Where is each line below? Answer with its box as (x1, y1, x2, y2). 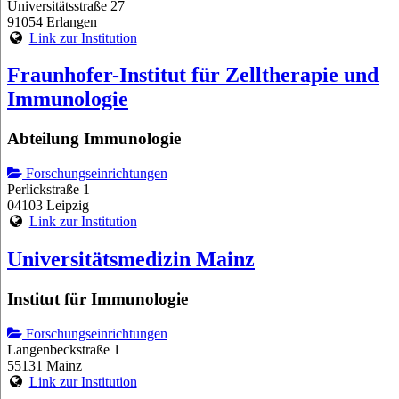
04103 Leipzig (7, 198, 89, 214)
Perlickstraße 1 (7, 182, 90, 198)
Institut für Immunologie (7, 289, 188, 308)
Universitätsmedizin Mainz (7, 247, 255, 271)
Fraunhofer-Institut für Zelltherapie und (7, 63, 379, 87)
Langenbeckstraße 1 (7, 341, 120, 357)
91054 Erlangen (7, 13, 97, 29)
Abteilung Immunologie (7, 129, 181, 149)
